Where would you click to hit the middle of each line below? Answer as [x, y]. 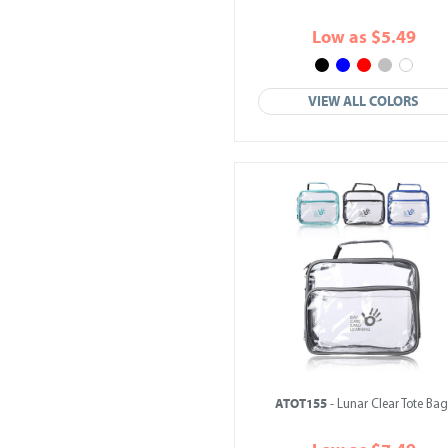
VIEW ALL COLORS [364, 101]
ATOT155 [300, 404]
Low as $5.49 [364, 37]
